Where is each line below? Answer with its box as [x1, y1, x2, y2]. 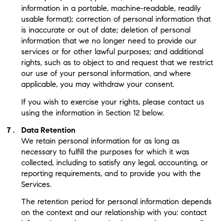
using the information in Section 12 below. [21, 108, 164, 117]
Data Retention [21, 125, 75, 135]
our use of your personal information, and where [21, 69, 191, 78]
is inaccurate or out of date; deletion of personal [21, 25, 190, 35]
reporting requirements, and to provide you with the [21, 168, 201, 178]
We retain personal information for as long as [21, 136, 180, 146]
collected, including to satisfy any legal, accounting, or [21, 157, 208, 167]
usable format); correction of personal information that [21, 14, 211, 24]
